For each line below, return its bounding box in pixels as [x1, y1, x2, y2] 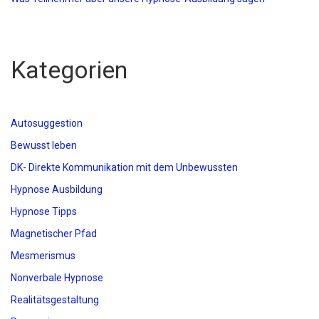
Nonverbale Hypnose [11, 272, 103, 283]
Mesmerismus [11, 250, 75, 261]
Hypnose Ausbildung [11, 184, 103, 195]
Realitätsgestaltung [11, 294, 99, 305]
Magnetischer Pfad [11, 228, 97, 239]
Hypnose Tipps [11, 206, 77, 217]
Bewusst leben [11, 140, 77, 151]
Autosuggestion [11, 117, 83, 129]
